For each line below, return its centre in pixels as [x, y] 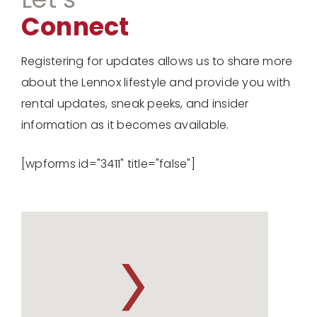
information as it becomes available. [125, 125]
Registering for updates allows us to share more [157, 61]
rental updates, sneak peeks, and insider [135, 103]
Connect [75, 26]
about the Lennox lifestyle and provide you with [156, 82]
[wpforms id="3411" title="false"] [108, 163]
